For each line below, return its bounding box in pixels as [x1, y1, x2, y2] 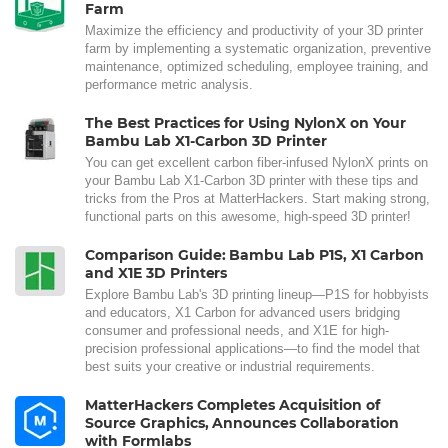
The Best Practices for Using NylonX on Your [85, 113, 406, 132]
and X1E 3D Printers [85, 263, 228, 282]
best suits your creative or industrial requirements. [85, 358, 375, 374]
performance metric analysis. [85, 76, 253, 92]
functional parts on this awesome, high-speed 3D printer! [85, 208, 415, 224]
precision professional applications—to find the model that [85, 340, 420, 356]
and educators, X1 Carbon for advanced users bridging [85, 304, 400, 320]
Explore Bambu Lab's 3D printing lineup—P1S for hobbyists [85, 286, 429, 302]
